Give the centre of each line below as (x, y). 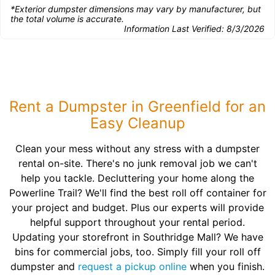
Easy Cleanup (137, 123)
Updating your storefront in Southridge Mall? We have (137, 237)
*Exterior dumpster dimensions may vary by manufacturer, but (136, 9)
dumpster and (44, 266)
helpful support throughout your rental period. (137, 222)
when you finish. (226, 266)
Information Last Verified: (175, 29)
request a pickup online (132, 266)
